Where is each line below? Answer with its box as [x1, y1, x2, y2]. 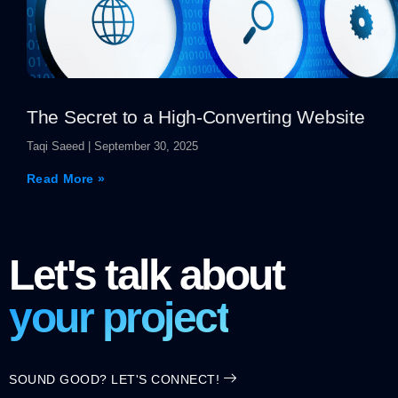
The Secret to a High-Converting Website [27, 107, 365, 127]
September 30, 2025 [91, 139, 198, 153]
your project [9, 294, 228, 341]
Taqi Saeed [27, 139, 88, 153]
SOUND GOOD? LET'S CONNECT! [9, 371, 219, 386]
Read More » [27, 171, 106, 186]
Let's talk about [9, 251, 283, 298]
